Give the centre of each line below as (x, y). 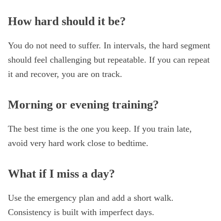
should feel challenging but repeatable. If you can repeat (109, 60)
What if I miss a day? (61, 174)
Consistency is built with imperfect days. (81, 212)
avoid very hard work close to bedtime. (78, 143)
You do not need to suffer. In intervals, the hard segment (109, 45)
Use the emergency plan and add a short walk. (91, 198)
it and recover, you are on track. (65, 74)
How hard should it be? (67, 21)
